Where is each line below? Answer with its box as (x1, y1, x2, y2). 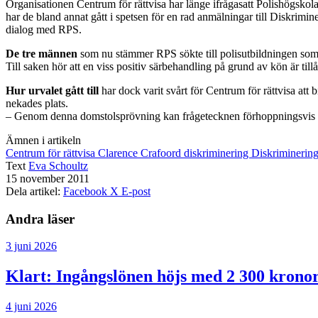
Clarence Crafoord (98, 146, 184, 159)
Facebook (63, 185, 110, 197)
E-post (121, 185, 150, 197)
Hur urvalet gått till (6, 84, 99, 97)
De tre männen (6, 47, 77, 60)
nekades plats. (6, 97, 68, 109)
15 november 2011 (6, 172, 89, 185)
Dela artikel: (6, 185, 63, 197)
